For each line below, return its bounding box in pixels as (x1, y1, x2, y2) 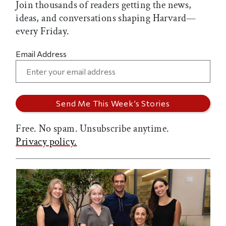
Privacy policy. (16, 135, 77, 148)
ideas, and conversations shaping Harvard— (16, 11, 196, 25)
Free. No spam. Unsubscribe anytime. (16, 122, 169, 135)
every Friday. (16, 24, 70, 38)
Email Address (16, 48, 67, 59)
